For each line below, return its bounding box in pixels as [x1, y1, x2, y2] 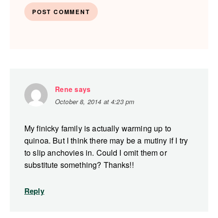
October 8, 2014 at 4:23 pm [55, 97, 135, 107]
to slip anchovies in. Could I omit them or [24, 147, 167, 159]
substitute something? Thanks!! [24, 159, 134, 171]
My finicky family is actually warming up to [24, 123, 171, 134]
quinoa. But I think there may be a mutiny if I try [24, 135, 188, 146]
